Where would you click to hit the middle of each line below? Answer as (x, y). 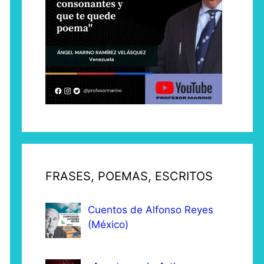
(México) (108, 225)
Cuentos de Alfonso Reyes (151, 210)
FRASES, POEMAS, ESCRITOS (129, 176)
